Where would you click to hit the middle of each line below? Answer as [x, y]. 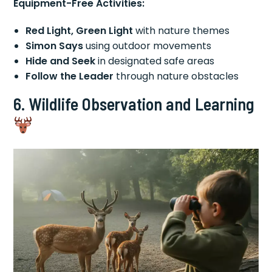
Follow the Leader [70, 76]
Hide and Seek [61, 61]
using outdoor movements [148, 46]
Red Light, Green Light [80, 30]
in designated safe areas [155, 61]
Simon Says [55, 46]
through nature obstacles [176, 76]
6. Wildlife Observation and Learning [134, 104]
